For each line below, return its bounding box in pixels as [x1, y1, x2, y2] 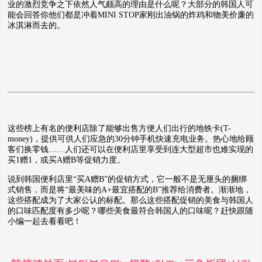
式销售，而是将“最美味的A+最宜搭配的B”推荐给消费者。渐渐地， [8, 185, 251, 194]
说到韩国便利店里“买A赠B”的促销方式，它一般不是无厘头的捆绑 [8, 175, 247, 184]
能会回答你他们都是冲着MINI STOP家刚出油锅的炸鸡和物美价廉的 [8, 11, 254, 19]
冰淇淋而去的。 [8, 21, 65, 30]
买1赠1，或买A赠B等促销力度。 [8, 156, 125, 164]
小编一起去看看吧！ [8, 217, 81, 226]
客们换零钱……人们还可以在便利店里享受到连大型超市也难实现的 [8, 145, 253, 154]
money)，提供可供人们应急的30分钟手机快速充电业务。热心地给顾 [8, 135, 254, 143]
